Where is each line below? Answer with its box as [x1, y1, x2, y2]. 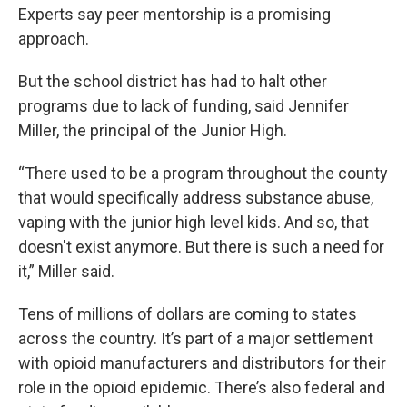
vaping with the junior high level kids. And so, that [18, 212, 369, 232]
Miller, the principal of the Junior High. [18, 120, 287, 140]
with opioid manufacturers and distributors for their [18, 352, 386, 372]
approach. [18, 28, 89, 48]
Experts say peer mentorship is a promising [18, 4, 331, 24]
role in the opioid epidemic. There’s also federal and [18, 377, 385, 397]
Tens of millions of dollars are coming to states [18, 303, 357, 323]
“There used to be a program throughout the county [18, 163, 388, 183]
